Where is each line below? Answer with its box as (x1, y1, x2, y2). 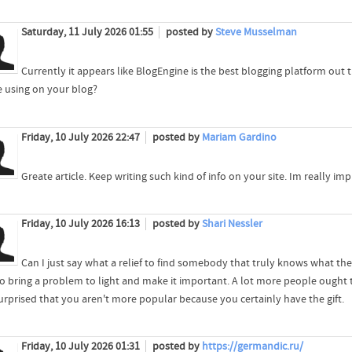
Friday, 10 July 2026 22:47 (20, 130, 142, 144)
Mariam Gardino (201, 130, 277, 144)
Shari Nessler (201, 217, 262, 230)
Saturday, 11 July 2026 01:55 (20, 26, 156, 39)
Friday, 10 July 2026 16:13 (20, 217, 142, 230)
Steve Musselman (214, 26, 297, 39)
